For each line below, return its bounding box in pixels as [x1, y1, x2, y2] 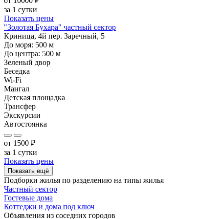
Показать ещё [8, 167, 49, 175]
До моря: [4, 40, 35, 49]
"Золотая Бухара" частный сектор [4, 22, 116, 31]
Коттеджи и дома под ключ [4, 202, 94, 211]
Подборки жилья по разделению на [4, 175, 124, 184]
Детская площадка [4, 93, 65, 102]
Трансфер [4, 102, 36, 110]
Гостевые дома [4, 193, 53, 202]
